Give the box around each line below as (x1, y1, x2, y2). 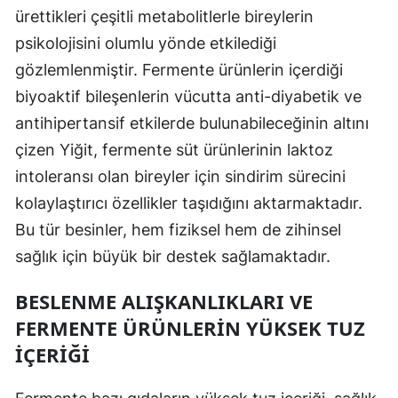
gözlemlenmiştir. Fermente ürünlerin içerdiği (15, 60, 343, 79)
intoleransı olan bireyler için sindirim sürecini (15, 166, 346, 186)
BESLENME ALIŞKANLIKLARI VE (15, 287, 313, 314)
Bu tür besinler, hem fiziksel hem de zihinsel (15, 219, 341, 239)
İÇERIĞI (15, 340, 90, 368)
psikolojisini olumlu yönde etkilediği (15, 33, 276, 52)
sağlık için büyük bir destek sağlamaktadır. (15, 246, 330, 266)
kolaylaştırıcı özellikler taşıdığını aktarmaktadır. (15, 193, 362, 212)
